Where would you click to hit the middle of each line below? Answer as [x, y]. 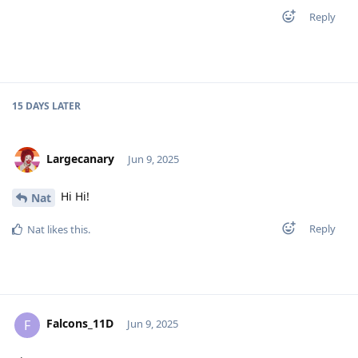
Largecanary [80, 158]
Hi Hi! [74, 196]
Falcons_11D [80, 324]
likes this [66, 229]
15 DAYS [31, 105]
